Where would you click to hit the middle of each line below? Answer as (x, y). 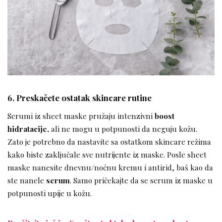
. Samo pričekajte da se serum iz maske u (141, 180)
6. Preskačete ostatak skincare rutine (80, 97)
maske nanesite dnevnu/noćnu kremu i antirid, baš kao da (110, 167)
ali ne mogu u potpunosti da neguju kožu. (123, 129)
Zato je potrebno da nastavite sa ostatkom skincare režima (109, 142)
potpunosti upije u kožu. (50, 193)
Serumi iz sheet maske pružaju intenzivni (81, 116)
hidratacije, (28, 129)
